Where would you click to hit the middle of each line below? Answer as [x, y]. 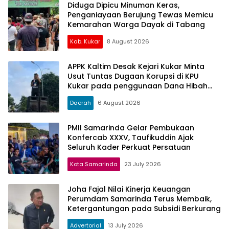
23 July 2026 [143, 164]
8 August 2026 [128, 41]
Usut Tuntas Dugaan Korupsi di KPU [133, 76]
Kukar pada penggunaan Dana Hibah [138, 86]
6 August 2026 [119, 102]
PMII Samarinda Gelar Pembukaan [131, 128]
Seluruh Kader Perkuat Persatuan [129, 147]
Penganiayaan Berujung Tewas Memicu [140, 15]
